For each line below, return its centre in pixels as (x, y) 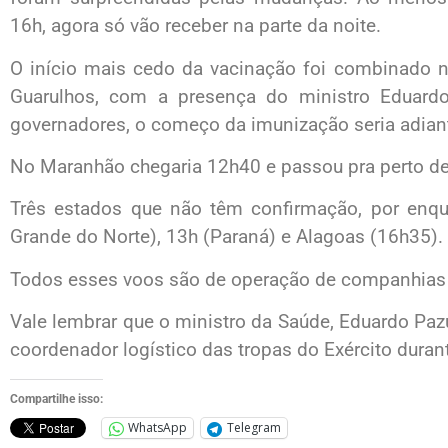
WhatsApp (157, 428)
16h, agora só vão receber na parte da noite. (195, 26)
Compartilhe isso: (56, 398)
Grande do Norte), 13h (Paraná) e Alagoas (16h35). (226, 237)
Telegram (254, 428)
